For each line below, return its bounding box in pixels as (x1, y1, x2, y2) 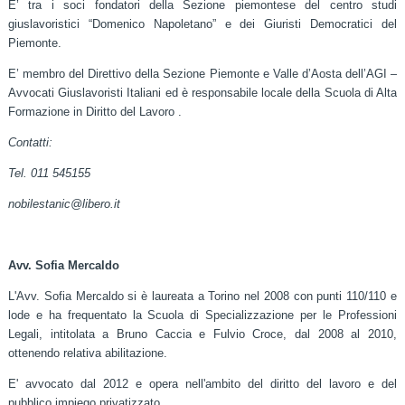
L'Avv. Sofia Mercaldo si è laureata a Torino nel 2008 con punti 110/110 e (7, 288, 398, 303)
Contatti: (7, 135, 52, 149)
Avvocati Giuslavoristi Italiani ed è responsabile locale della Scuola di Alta (7, 85, 398, 99)
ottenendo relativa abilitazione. (7, 345, 167, 360)
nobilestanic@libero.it (7, 196, 120, 211)
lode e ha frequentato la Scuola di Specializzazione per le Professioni (7, 307, 398, 322)
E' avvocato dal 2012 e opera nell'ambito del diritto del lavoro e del (7, 376, 398, 391)
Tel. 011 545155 (7, 165, 90, 180)
